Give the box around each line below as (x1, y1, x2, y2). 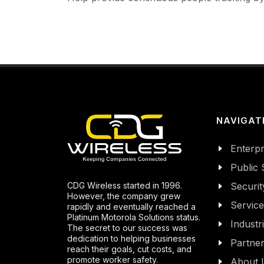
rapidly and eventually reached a (67, 201, 196, 212)
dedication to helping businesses (67, 233, 196, 243)
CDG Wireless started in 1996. (67, 180, 182, 190)
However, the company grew (67, 190, 180, 201)
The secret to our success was (67, 222, 187, 233)
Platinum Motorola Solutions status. (67, 212, 200, 222)
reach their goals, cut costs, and (67, 243, 192, 254)
